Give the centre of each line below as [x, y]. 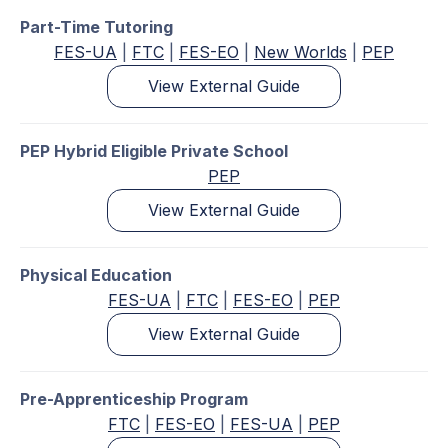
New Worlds [300, 52]
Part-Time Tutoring [96, 27]
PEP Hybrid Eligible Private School [154, 151]
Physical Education [96, 275]
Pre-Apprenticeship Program [134, 399]
